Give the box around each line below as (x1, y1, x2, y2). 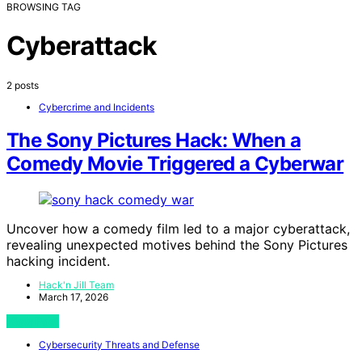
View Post (6, 314, 59, 329)
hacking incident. (6, 253, 110, 270)
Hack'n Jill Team (39, 279, 114, 292)
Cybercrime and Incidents (39, 100, 154, 113)
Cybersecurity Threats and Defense (39, 339, 200, 351)
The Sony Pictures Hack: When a (6, 128, 301, 153)
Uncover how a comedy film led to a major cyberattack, (6, 221, 350, 238)
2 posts (6, 78, 39, 91)
